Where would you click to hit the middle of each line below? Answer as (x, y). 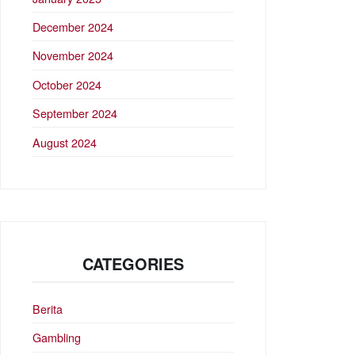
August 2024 (65, 142)
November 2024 (73, 55)
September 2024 (75, 113)
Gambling (57, 338)
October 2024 (67, 84)
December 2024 (73, 27)
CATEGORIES (133, 263)
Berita (48, 308)
